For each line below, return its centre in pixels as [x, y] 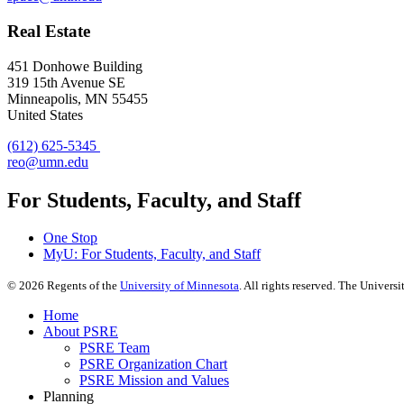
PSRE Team [115, 348]
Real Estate [49, 31]
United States [45, 115]
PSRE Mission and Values [154, 381]
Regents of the [82, 286]
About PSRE [81, 332]
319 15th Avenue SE [66, 82]
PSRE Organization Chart [153, 364]
